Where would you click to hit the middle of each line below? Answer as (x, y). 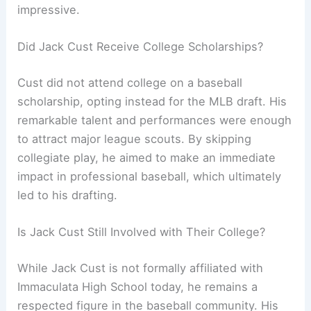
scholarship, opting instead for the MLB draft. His (152, 101)
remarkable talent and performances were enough (155, 120)
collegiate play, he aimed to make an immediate (147, 157)
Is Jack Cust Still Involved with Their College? (142, 232)
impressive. (49, 9)
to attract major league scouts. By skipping (135, 138)
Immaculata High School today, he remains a (138, 286)
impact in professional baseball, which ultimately (150, 176)
